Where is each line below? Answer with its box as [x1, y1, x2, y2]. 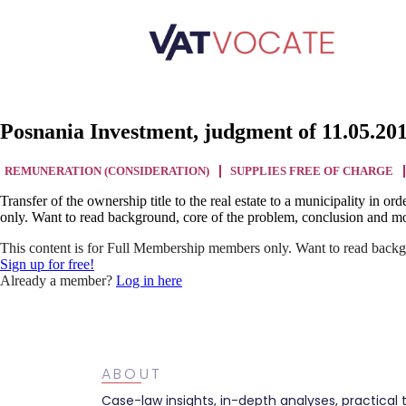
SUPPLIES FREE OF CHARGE [230, 164, 393, 178]
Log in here [116, 272, 182, 288]
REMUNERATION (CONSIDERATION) [5, 164, 209, 178]
